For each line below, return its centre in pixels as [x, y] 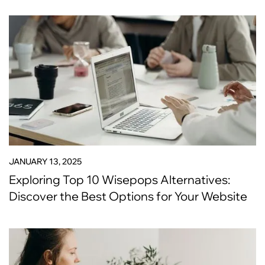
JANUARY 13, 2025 [45, 161]
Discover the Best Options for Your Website [128, 196]
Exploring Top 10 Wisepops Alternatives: [119, 180]
